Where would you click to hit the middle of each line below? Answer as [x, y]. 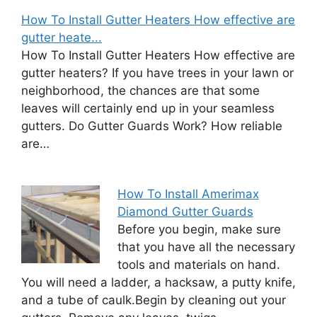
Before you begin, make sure [199, 229]
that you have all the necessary [206, 247]
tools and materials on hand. [198, 264]
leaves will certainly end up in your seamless [148, 108]
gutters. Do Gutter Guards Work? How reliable [152, 126]
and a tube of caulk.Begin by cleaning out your [154, 300]
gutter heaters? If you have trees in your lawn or [157, 73]
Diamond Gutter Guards [185, 211]
